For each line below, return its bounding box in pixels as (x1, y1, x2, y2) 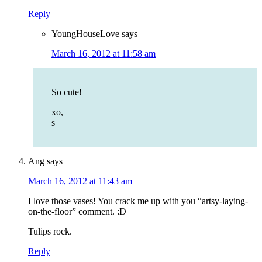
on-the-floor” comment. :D (28, 206, 126, 217)
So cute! (51, 87, 82, 98)
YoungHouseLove (51, 29, 119, 39)
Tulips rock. (28, 226, 72, 237)
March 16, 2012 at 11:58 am (51, 49, 156, 59)
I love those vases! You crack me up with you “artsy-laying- (28, 196, 248, 206)
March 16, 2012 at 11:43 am (28, 176, 132, 187)
